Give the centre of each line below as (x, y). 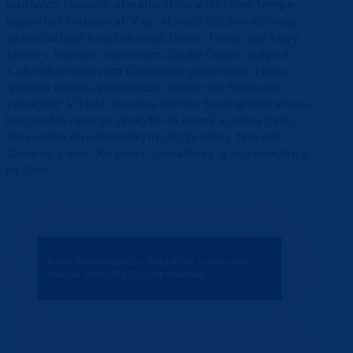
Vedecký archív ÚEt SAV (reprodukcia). (126, 275)
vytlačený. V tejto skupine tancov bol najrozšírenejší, (159, 104)
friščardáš (128, 88)
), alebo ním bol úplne (220, 88)
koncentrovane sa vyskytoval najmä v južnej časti (150, 121)
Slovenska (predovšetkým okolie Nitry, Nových (144, 137)
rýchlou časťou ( (54, 88)
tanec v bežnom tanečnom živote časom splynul (148, 55)
